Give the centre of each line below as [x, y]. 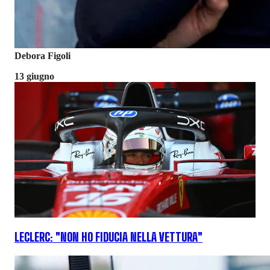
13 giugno [34, 76]
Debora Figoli [42, 55]
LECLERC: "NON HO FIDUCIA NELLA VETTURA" [108, 238]
